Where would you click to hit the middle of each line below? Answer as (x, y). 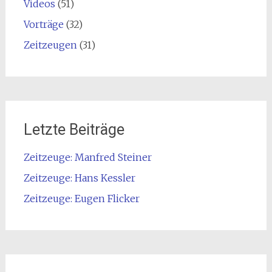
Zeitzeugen (50, 45)
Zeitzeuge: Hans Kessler (79, 178)
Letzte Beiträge (74, 130)
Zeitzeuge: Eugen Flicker (81, 199)
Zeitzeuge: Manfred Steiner (87, 157)
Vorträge (43, 24)
